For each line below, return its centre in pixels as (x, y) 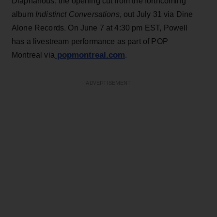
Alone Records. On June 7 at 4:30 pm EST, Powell (100, 28)
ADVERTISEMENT (108, 83)
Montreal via (33, 55)
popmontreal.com (90, 55)
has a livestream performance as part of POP (90, 41)
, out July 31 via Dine (156, 14)
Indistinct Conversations (76, 14)
